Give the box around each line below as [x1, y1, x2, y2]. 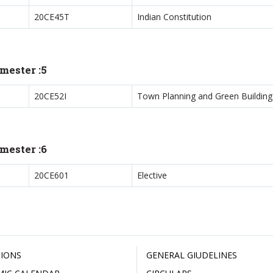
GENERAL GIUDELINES [146, 249, 237, 261]
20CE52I [34, 90, 66, 102]
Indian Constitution [136, 11, 211, 23]
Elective [136, 169, 167, 181]
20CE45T [34, 11, 69, 23]
